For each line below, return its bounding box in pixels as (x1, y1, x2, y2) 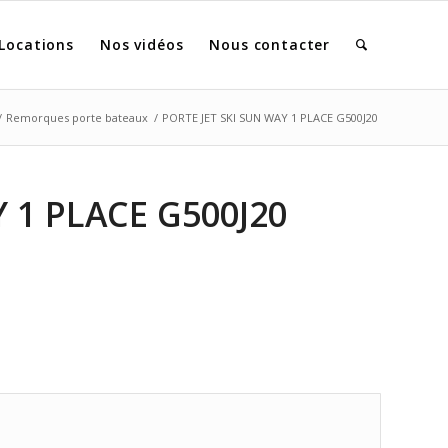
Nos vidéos (99, 35, 184, 54)
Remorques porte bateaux (6, 110, 148, 125)
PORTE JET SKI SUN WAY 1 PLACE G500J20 (162, 110, 378, 125)
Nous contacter (209, 35, 331, 54)
